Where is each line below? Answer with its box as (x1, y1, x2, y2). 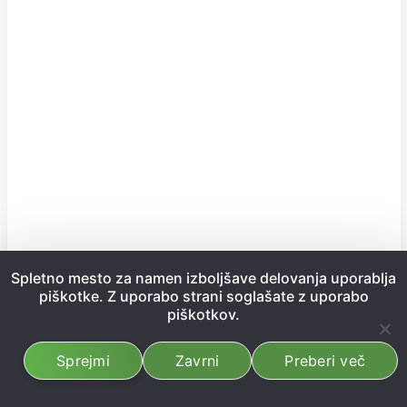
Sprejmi (56, 352, 110, 370)
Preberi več (284, 352, 365, 370)
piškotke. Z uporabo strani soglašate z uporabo (38, 287, 369, 305)
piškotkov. (167, 305, 240, 323)
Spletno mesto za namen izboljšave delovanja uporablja (11, 269, 396, 287)
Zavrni (174, 352, 220, 370)
